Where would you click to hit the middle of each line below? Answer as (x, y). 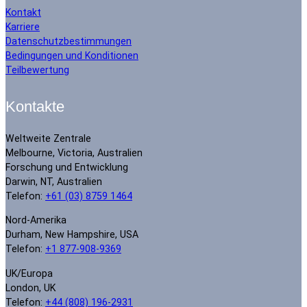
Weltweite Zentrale (48, 139)
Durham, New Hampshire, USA (72, 235)
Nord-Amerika (36, 220)
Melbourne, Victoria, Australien (74, 153)
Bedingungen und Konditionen (72, 56)
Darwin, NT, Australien (54, 182)
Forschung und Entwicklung (67, 168)
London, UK (30, 287)
